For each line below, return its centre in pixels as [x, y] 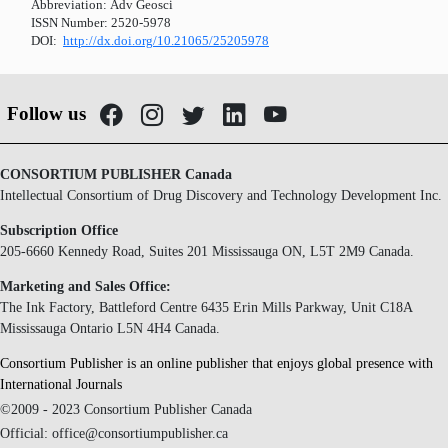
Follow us [46, 114]
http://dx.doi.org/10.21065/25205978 [166, 40]
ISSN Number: [69, 22]
